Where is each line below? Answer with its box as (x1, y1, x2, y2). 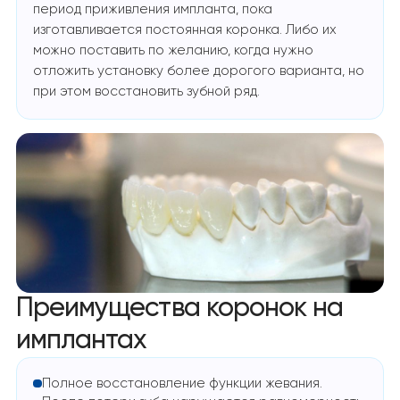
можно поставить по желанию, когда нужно (33, 44, 314, 58)
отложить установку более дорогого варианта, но (33, 64, 365, 79)
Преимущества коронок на (16, 295, 343, 323)
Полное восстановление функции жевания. (41, 377, 322, 391)
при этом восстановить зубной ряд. (33, 85, 261, 99)
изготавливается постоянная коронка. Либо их (33, 23, 337, 37)
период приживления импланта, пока (33, 3, 273, 17)
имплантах (16, 327, 147, 355)
